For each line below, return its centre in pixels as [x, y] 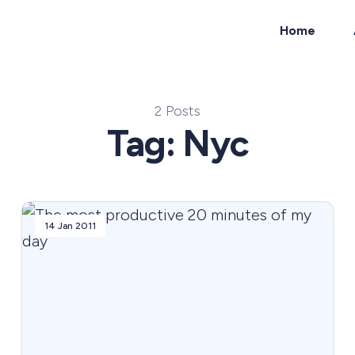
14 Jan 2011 [70, 225]
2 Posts [177, 111]
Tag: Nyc [177, 143]
